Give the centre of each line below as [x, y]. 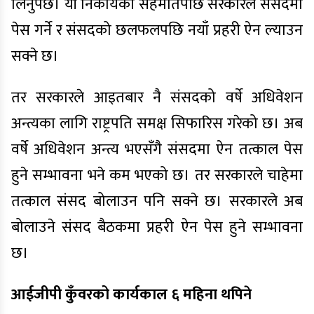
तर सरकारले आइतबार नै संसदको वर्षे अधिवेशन [157, 97]
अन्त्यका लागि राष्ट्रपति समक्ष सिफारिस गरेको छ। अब [157, 123]
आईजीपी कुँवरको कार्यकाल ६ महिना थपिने [131, 294]
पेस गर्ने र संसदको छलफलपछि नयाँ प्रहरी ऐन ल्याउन [157, 30]
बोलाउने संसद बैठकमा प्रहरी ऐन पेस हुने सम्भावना [157, 227]
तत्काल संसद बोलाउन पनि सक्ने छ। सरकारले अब [157, 201]
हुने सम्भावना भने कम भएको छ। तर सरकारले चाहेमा [157, 175]
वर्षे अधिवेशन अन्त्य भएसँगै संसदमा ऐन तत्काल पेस [157, 149]
